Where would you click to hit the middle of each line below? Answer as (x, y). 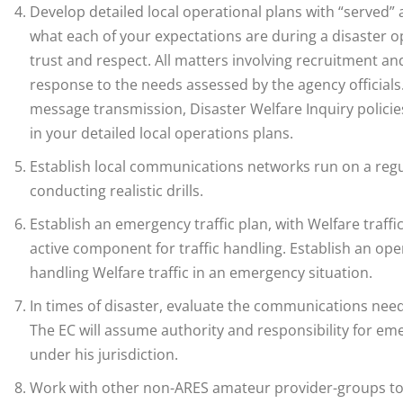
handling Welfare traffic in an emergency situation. (201, 273)
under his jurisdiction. (104, 355)
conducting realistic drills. (116, 191)
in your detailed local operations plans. (161, 134)
